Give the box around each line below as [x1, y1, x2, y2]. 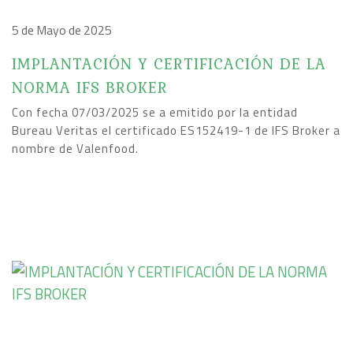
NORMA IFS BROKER [12, 76, 168, 99]
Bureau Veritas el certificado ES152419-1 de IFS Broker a [12, 121, 340, 139]
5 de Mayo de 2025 [12, 20, 112, 39]
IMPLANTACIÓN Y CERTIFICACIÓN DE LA [12, 52, 326, 76]
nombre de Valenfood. [12, 139, 139, 158]
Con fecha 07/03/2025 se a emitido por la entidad [12, 103, 298, 121]
